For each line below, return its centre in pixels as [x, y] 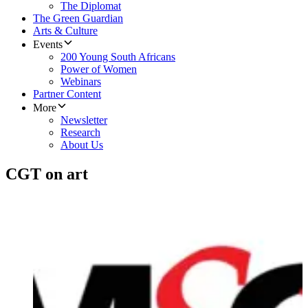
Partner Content [67, 94]
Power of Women [99, 69]
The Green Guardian [78, 19]
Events [48, 45]
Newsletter [84, 120]
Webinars [81, 82]
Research [80, 133]
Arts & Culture [65, 31]
